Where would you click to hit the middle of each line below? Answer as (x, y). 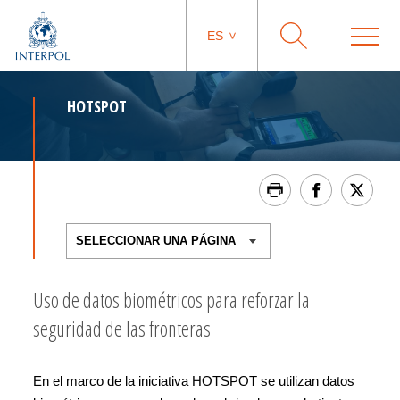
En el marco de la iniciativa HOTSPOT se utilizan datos (194, 381)
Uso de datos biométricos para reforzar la (171, 300)
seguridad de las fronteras (122, 329)
